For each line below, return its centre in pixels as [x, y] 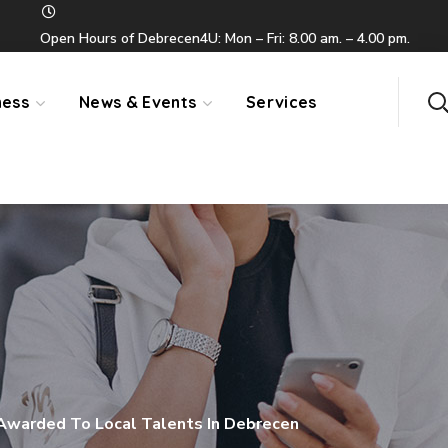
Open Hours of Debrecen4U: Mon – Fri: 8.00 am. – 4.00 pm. [225, 38]
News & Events [138, 102]
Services [281, 102]
